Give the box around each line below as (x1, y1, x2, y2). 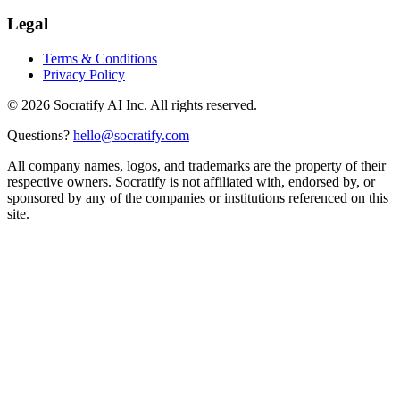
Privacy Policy (43, 66, 125, 82)
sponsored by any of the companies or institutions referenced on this (7, 189, 388, 205)
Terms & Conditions (43, 50, 157, 66)
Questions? (7, 127, 70, 143)
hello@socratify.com (73, 127, 189, 143)
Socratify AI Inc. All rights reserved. (50, 96, 257, 112)
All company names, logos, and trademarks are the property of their (7, 157, 386, 173)
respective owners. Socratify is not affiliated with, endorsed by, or (7, 173, 375, 189)
